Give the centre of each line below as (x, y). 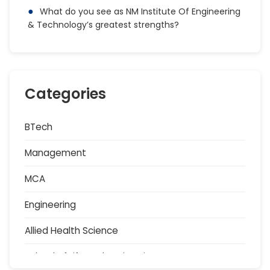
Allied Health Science (72, 231)
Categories (66, 94)
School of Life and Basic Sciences (99, 256)
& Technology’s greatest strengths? (104, 25)
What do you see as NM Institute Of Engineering (140, 11)
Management (56, 153)
